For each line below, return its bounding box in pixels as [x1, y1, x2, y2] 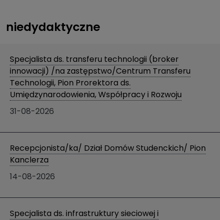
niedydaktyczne [6, 19, 100, 35]
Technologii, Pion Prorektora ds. [10, 77, 131, 88]
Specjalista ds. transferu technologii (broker [10, 54, 179, 65]
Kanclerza [10, 154, 49, 165]
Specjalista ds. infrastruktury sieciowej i [10, 208, 159, 219]
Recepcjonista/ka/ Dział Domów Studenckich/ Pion [10, 142, 206, 154]
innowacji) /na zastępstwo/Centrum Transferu [10, 65, 191, 77]
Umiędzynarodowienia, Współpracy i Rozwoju [10, 89, 182, 100]
